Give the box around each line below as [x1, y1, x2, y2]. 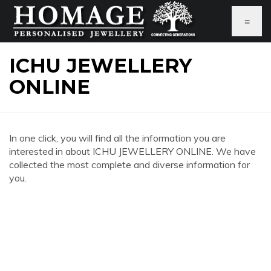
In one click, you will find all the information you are [9, 132, 226, 144]
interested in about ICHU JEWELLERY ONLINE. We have [9, 145, 256, 157]
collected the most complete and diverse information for [9, 158, 250, 171]
